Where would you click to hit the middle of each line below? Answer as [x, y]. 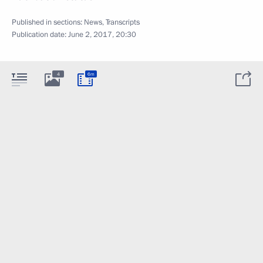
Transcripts [123, 22]
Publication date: [40, 34]
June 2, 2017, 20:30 [102, 34]
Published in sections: [48, 22]
